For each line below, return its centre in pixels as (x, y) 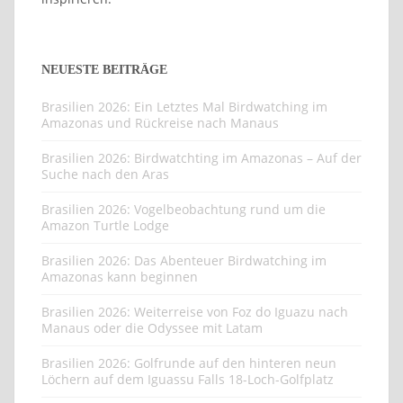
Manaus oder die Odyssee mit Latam (152, 327)
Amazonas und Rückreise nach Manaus (160, 122)
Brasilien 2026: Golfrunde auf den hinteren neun (189, 363)
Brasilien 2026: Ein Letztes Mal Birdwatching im (184, 106)
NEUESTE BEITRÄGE (104, 69)
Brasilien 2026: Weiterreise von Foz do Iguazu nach (195, 311)
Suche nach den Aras (105, 174)
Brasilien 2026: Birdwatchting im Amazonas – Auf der (201, 157)
